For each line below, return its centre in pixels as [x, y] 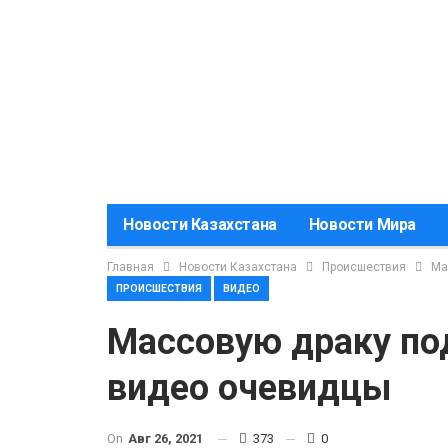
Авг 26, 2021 [165, 438]
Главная [130, 267]
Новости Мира [362, 224]
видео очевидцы [249, 388]
